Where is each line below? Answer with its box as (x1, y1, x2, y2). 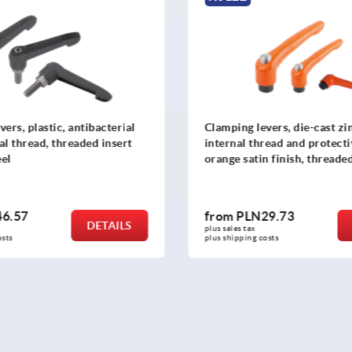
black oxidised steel (204, 168, 308, 181)
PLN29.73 (236, 208, 295, 223)
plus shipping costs (204, 233, 279, 242)
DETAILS (86, 218, 132, 232)
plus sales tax (204, 223, 258, 233)
